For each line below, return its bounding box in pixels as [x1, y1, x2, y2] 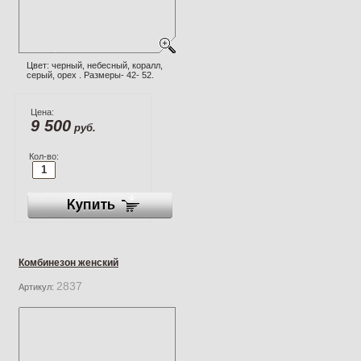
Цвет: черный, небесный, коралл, [27, 60, 163, 70]
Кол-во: [28, 151, 59, 161]
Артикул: [19, 281, 56, 292]
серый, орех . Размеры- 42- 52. [27, 69, 154, 80]
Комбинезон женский [19, 256, 118, 268]
